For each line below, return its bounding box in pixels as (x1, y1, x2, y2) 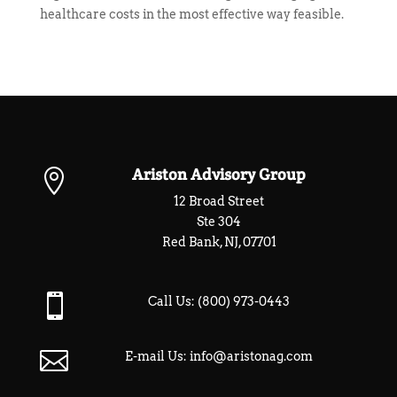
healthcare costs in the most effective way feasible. (39, 7, 344, 21)
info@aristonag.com (190, 349, 314, 363)
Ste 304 (197, 214, 242, 229)
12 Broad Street (174, 194, 265, 208)
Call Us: (148, 294, 198, 308)
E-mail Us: (125, 349, 191, 363)
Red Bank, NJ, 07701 (161, 235, 276, 249)
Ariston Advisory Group (132, 164, 307, 184)
